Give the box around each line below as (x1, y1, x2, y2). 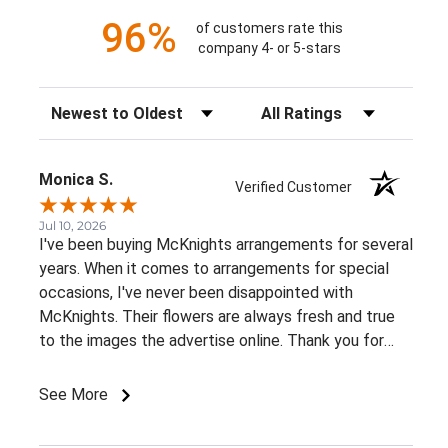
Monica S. (39, 169, 113, 189)
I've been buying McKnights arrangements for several (39, 234, 413, 254)
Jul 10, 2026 (39, 217, 106, 233)
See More (39, 384, 112, 404)
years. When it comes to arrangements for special (39, 258, 389, 278)
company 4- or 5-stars (197, 40, 341, 57)
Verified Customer (235, 178, 362, 195)
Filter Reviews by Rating (248, 97, 418, 116)
